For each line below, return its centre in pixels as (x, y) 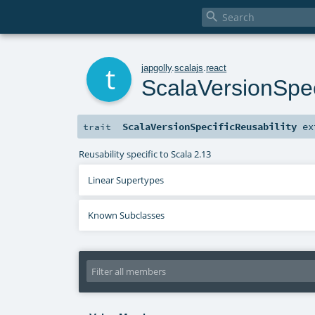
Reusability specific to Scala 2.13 (145, 154)
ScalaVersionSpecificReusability (210, 127)
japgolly (157, 67)
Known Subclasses (127, 216)
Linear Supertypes (126, 180)
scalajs (189, 67)
